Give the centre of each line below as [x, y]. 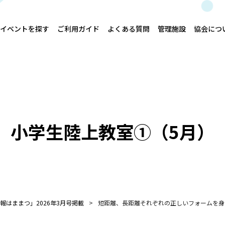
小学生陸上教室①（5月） [113, 131]
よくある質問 [129, 29]
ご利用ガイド [78, 29]
